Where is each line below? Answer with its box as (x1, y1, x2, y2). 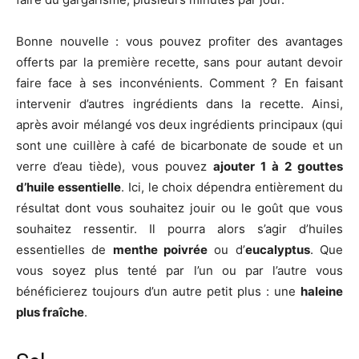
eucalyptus (244, 241, 310, 257)
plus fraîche (16, 304, 84, 320)
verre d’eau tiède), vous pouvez (16, 158, 213, 174)
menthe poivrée (112, 241, 208, 257)
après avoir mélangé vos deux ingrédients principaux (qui (16, 116, 343, 132)
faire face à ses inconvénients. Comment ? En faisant (16, 75, 343, 91)
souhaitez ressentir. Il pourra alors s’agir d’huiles (16, 220, 343, 236)
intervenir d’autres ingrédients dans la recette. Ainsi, (16, 95, 343, 111)
